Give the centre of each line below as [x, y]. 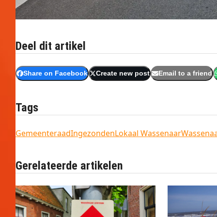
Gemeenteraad [43, 133]
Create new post [123, 74]
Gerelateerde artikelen [69, 166]
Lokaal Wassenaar [148, 133]
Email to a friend [185, 74]
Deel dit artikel [51, 46]
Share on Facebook [55, 74]
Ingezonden [93, 133]
